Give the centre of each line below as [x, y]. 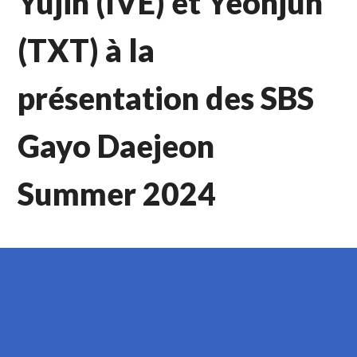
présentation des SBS [166, 98]
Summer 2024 [117, 194]
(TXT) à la [86, 51]
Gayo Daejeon [116, 146]
